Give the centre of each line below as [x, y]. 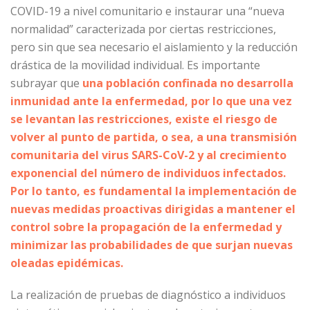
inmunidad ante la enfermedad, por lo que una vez [151, 101]
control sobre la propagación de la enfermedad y [146, 227]
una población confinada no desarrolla [188, 83]
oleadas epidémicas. [67, 263]
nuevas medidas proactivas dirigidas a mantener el [153, 209]
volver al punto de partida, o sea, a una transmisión [154, 137]
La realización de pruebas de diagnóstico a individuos [148, 295]
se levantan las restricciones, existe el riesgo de [144, 119]
